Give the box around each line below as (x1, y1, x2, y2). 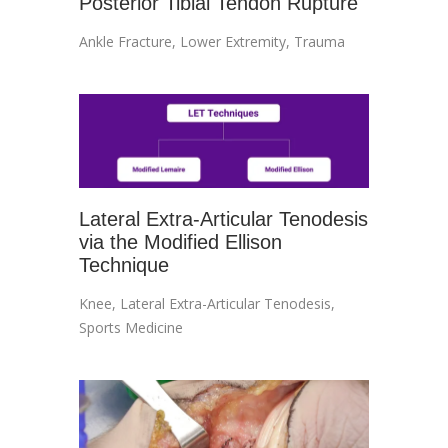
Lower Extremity (180, 31, 286, 51)
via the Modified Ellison (79, 230, 282, 253)
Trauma (294, 31, 345, 51)
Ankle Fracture (79, 31, 172, 51)
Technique (79, 253, 169, 276)
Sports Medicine (79, 317, 183, 337)
